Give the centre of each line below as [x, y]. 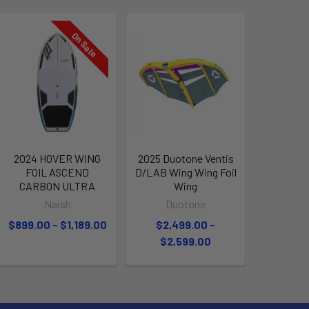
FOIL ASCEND [58, 172]
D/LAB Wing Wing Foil [186, 172]
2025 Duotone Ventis [186, 158]
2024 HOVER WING [58, 158]
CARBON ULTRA [58, 186]
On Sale [85, 44]
